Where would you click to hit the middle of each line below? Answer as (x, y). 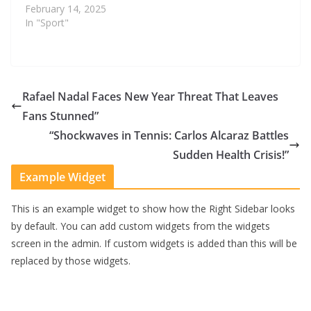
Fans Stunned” (60, 116)
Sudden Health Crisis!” (231, 154)
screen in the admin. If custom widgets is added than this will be (154, 243)
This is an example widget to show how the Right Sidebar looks (153, 208)
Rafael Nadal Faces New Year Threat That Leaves (150, 96)
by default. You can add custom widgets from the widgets (141, 226)
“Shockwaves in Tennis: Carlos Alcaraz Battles (169, 135)
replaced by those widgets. (71, 260)
